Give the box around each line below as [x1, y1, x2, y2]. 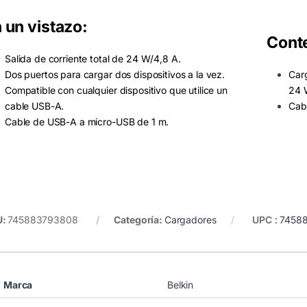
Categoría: [114, 214, 164, 226]
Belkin [167, 279, 194, 291]
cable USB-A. [5, 100, 64, 112]
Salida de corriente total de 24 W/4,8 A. [5, 53, 181, 65]
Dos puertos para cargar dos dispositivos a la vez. [5, 69, 225, 81]
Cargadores [164, 214, 217, 226]
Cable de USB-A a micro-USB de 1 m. [5, 116, 169, 128]
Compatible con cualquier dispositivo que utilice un [5, 84, 228, 97]
